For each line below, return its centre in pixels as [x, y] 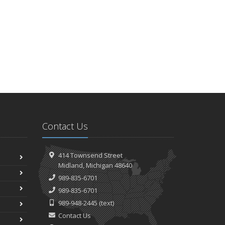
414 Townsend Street [90, 155]
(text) [106, 203]
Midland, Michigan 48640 [95, 165]
